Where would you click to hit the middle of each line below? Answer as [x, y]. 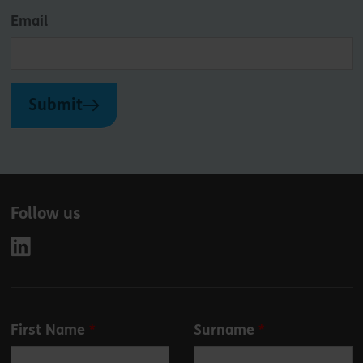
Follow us [45, 213]
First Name [47, 329]
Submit [55, 105]
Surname [224, 329]
